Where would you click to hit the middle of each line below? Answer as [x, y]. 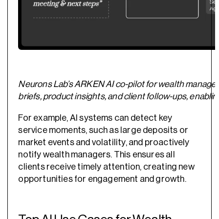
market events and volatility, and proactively [104, 142]
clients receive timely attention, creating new [106, 166]
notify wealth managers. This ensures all [97, 154]
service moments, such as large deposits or [103, 130]
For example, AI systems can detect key [95, 118]
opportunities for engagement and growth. [102, 179]
